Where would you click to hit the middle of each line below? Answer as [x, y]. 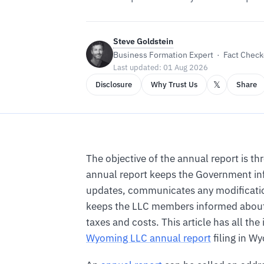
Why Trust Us [174, 85]
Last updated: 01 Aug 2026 [161, 67]
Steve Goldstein [143, 41]
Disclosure [114, 85]
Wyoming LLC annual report [148, 238]
